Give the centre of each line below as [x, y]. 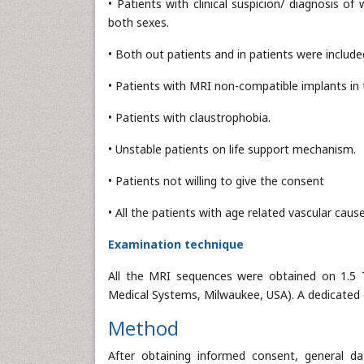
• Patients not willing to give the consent [216, 181]
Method [143, 328]
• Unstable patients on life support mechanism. [232, 149]
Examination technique [176, 244]
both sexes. [139, 22]
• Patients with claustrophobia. [189, 117]
